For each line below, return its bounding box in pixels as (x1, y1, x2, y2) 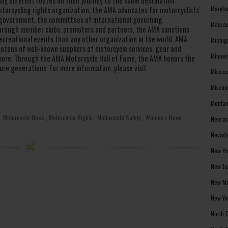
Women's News (146, 113, 182, 122)
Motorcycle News (3, 113, 44, 122)
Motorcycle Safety (97, 113, 141, 122)
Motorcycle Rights (49, 113, 93, 122)
